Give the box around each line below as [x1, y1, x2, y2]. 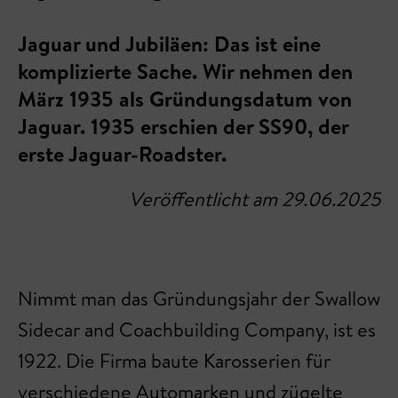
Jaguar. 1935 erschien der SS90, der [18, 111, 348, 141]
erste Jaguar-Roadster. [18, 139, 227, 169]
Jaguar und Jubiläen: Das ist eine [18, 28, 321, 59]
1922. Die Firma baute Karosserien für [18, 347, 330, 374]
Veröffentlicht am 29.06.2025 [129, 186, 380, 212]
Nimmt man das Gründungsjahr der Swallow [18, 285, 380, 312]
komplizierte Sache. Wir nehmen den [18, 56, 353, 86]
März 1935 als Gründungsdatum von [18, 84, 352, 114]
